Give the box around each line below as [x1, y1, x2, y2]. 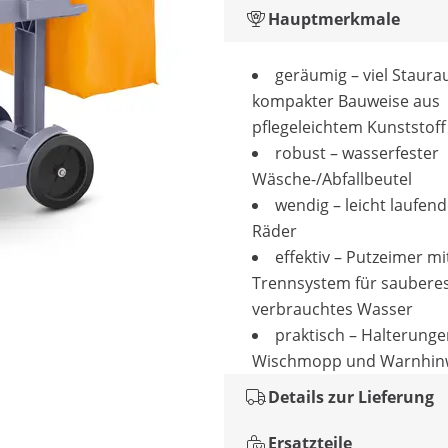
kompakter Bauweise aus [252, 90, 440, 112]
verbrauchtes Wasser [252, 298, 413, 320]
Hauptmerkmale [268, 8, 400, 30]
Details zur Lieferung [268, 386, 434, 408]
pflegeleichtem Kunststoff [252, 116, 446, 138]
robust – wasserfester [275, 142, 439, 164]
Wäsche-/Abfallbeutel [252, 168, 412, 190]
